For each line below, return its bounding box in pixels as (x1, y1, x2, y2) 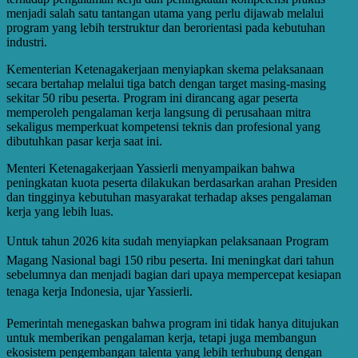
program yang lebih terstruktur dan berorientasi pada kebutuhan (6, 20, 325, 34)
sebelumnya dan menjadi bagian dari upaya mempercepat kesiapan (6, 267, 341, 281)
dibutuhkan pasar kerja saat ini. (6, 133, 162, 148)
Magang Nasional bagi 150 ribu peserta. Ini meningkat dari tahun (6, 253, 334, 267)
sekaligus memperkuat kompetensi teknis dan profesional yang (6, 119, 320, 133)
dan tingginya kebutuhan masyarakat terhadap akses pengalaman (6, 189, 332, 204)
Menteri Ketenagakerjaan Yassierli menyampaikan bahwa (6, 161, 295, 175)
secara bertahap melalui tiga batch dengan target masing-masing (6, 76, 326, 90)
